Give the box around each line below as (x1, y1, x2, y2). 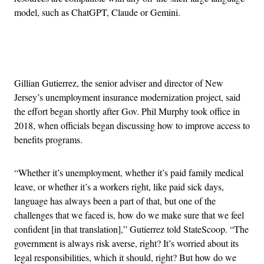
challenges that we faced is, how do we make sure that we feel (14, 208, 244, 221)
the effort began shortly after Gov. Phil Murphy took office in (14, 104, 240, 117)
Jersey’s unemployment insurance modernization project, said (14, 90, 240, 103)
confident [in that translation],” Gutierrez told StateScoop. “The (14, 222, 249, 235)
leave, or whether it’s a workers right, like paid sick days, (14, 180, 224, 193)
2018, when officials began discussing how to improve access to (14, 118, 250, 131)
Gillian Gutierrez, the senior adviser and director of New (14, 76, 223, 89)
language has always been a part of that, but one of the (14, 194, 216, 207)
